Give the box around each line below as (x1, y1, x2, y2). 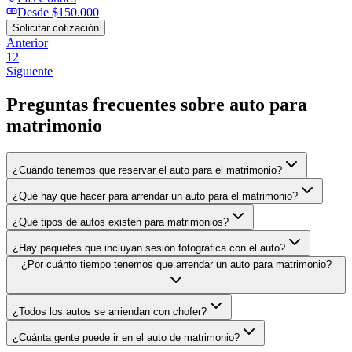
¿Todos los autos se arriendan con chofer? (13, 305, 207, 317)
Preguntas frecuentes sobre (6, 93, 229, 115)
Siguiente (6, 64, 53, 78)
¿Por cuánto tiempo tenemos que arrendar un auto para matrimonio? (20, 258, 332, 270)
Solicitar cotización (13, 21, 99, 34)
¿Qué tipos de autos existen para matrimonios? (13, 215, 229, 228)
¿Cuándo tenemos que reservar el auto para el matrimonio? (13, 163, 282, 176)
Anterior (6, 35, 48, 49)
